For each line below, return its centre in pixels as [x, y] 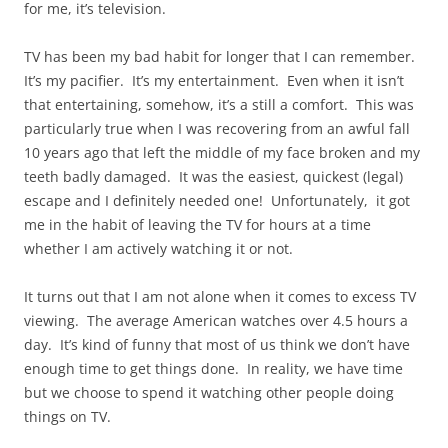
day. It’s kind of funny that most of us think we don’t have [217, 345]
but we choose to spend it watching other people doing [209, 393]
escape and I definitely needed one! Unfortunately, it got [217, 201]
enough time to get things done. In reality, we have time [213, 369]
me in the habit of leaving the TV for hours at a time [197, 225]
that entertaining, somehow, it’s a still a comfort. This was [219, 105]
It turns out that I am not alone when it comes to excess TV [220, 297]
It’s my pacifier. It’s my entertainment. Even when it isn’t [214, 81]
